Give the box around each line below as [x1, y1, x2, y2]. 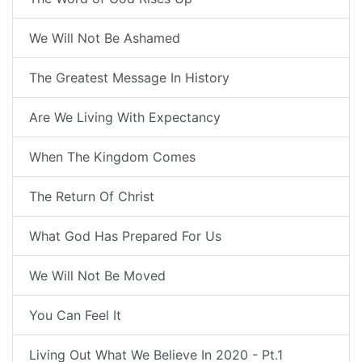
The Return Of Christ [29, 188, 154, 205]
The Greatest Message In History [29, 69, 229, 86]
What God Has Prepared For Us [29, 228, 221, 245]
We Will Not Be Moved [29, 267, 166, 284]
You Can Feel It [29, 307, 121, 324]
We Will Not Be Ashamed [29, 30, 180, 47]
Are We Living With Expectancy [29, 109, 221, 126]
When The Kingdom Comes [29, 149, 196, 166]
